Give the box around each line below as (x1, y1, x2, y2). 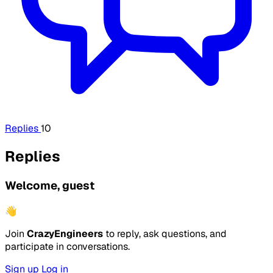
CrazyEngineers (27, 227, 103, 240)
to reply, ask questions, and (103, 227, 227, 240)
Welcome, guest (5, 178, 94, 194)
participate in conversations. (5, 239, 130, 253)
